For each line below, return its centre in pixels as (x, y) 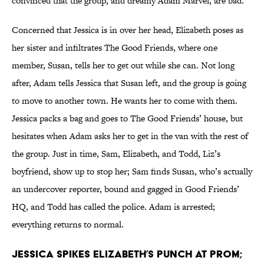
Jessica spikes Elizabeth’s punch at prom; (127, 254)
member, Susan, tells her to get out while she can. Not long (123, 65)
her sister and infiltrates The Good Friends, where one (115, 48)
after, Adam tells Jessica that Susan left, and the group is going (129, 83)
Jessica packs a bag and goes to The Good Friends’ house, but (127, 118)
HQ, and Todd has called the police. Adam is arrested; (113, 207)
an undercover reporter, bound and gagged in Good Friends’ (126, 189)
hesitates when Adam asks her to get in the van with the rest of (130, 136)
